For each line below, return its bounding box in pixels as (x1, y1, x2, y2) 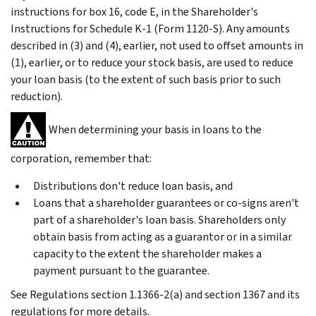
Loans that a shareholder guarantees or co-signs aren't (33, 195, 299, 210)
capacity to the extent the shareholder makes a (33, 245, 262, 261)
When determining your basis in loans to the (49, 122, 262, 138)
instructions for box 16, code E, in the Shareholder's (11, 4, 258, 19)
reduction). (11, 88, 63, 104)
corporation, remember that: (11, 150, 152, 166)
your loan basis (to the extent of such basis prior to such (11, 71, 281, 87)
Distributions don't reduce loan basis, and (33, 178, 233, 193)
